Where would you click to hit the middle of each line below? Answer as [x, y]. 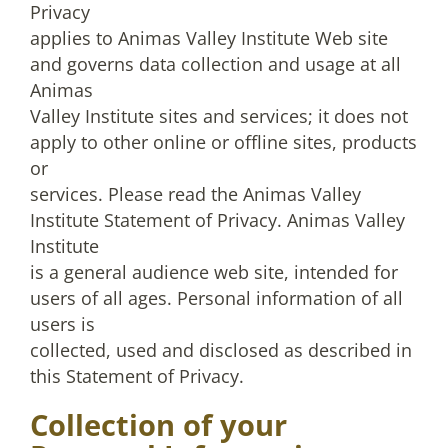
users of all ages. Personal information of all [216, 298]
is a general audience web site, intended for [214, 272]
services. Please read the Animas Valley [195, 194]
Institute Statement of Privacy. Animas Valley [217, 220]
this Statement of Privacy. [137, 376]
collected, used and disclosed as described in [221, 350]
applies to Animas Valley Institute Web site [209, 38]
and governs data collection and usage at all [215, 64]
